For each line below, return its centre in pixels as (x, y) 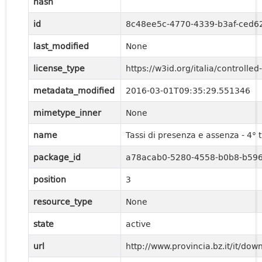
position (50, 179)
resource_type (63, 201)
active (138, 224)
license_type (59, 68)
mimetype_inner (67, 113)
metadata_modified (74, 90)
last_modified (61, 46)
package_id (57, 157)
